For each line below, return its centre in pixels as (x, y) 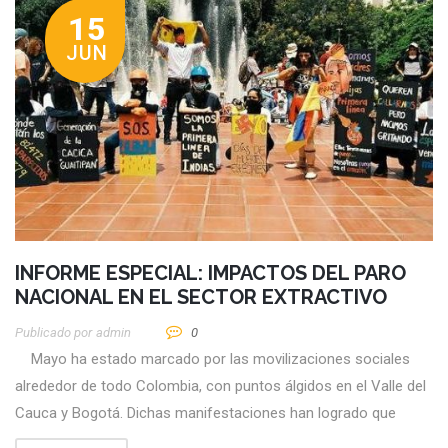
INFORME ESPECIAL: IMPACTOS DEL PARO (210, 272)
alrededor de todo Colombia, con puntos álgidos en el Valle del (220, 385)
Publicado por (53, 332)
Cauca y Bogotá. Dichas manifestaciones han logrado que (205, 412)
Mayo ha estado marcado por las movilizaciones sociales (212, 358)
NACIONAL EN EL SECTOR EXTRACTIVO (201, 296)
